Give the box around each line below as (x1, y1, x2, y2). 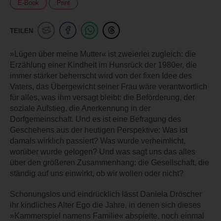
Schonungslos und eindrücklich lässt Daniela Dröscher (10, 189, 202, 198)
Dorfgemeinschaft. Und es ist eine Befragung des (10, 114, 181, 123)
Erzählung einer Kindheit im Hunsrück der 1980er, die (10, 60, 197, 69)
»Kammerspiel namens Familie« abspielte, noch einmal (10, 211, 204, 220)
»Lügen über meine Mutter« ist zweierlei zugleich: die (10, 49, 196, 58)
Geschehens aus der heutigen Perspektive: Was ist (10, 125, 187, 134)
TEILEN (10, 27, 33, 35)
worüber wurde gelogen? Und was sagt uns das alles (10, 147, 195, 156)
